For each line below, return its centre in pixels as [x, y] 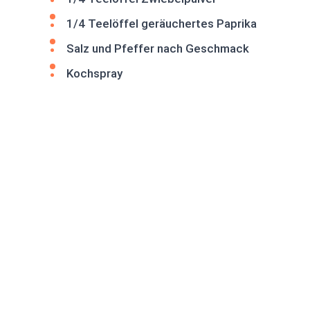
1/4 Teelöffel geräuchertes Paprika [162, 24]
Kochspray [94, 73]
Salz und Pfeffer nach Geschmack [158, 48]
